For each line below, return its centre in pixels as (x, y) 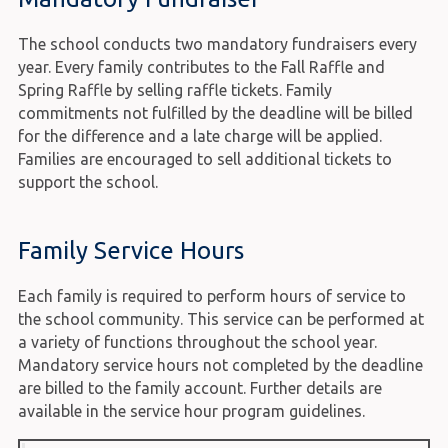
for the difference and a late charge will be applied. (199, 135)
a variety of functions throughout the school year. (197, 341)
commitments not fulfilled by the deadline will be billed (215, 112)
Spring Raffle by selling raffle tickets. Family (174, 89)
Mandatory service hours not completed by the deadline (220, 364)
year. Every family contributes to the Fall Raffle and (201, 66)
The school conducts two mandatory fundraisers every (217, 43)
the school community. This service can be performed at (220, 318)
